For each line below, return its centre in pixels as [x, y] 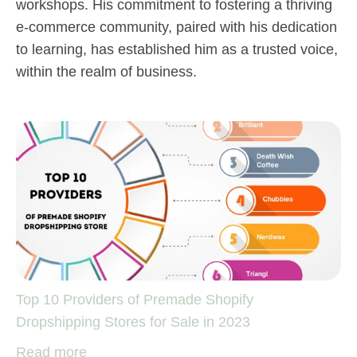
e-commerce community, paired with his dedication [177, 27]
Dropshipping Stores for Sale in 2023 [133, 322]
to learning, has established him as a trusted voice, [177, 49]
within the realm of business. [106, 71]
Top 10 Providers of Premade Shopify [135, 299]
